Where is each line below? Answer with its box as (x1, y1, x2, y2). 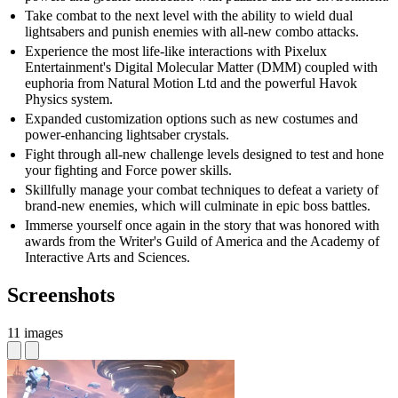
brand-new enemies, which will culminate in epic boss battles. (25, 198, 370, 214)
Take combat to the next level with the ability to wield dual (25, 8, 353, 24)
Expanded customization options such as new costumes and (25, 111, 358, 127)
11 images (7, 325, 63, 340)
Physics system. (25, 92, 113, 107)
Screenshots (7, 283, 115, 307)
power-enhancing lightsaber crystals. (25, 127, 229, 143)
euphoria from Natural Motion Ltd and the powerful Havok (25, 76, 357, 92)
